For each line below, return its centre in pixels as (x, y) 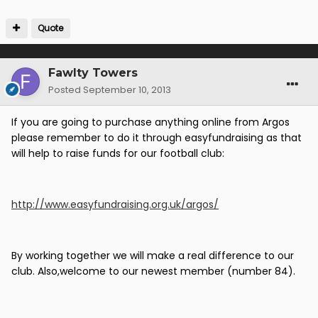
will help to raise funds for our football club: (118, 154)
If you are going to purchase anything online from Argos (150, 122)
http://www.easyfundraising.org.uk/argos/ (115, 205)
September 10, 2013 (127, 90)
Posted (66, 90)
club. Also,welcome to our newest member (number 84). (153, 272)
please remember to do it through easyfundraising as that (157, 138)
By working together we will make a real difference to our (153, 256)
